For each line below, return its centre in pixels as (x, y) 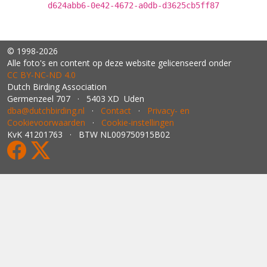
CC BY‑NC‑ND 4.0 (41, 75)
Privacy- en (168, 111)
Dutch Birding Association (57, 87)
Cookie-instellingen (138, 122)
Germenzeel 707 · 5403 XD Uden (76, 99)
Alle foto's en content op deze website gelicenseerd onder (119, 63)
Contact (116, 111)
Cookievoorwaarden (46, 122)
